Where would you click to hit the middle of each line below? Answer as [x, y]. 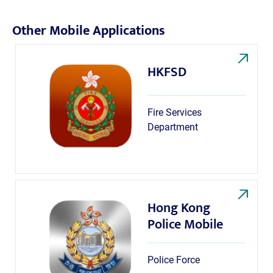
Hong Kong [179, 208]
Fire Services [175, 113]
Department [173, 127]
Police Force [174, 260]
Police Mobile [186, 225]
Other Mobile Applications [89, 31]
